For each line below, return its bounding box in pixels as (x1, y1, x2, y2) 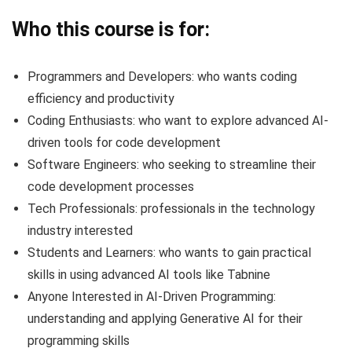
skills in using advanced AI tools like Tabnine (27, 267, 270, 283)
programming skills (27, 333, 130, 349)
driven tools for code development (27, 135, 221, 151)
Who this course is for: (12, 18, 210, 42)
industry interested (27, 223, 133, 239)
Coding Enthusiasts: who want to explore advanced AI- (27, 113, 328, 129)
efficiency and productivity (27, 91, 174, 107)
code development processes (27, 179, 194, 195)
